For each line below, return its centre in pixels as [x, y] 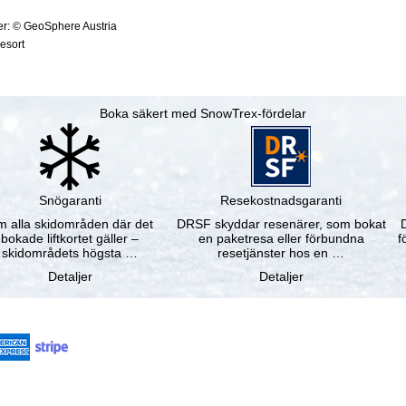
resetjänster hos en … [281, 253]
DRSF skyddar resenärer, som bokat [281, 224]
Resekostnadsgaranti [281, 201]
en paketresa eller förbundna [281, 239]
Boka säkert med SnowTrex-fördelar [203, 114]
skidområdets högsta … [70, 253]
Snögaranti [70, 201]
